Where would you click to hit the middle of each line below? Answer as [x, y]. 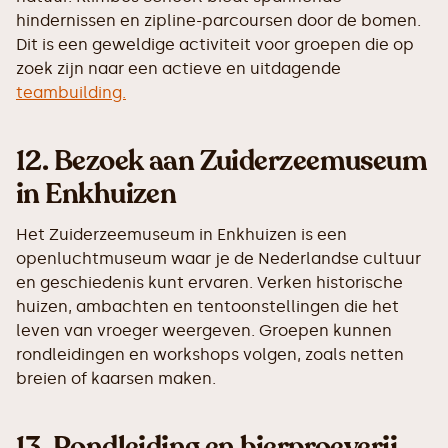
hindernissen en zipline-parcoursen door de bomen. [218, 20]
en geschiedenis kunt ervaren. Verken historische [209, 282]
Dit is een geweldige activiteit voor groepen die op [215, 44]
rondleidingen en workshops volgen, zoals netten [210, 354]
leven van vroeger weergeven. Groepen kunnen [204, 330]
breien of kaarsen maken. [116, 378]
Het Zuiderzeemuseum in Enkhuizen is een [181, 234]
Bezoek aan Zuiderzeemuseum [240, 161]
